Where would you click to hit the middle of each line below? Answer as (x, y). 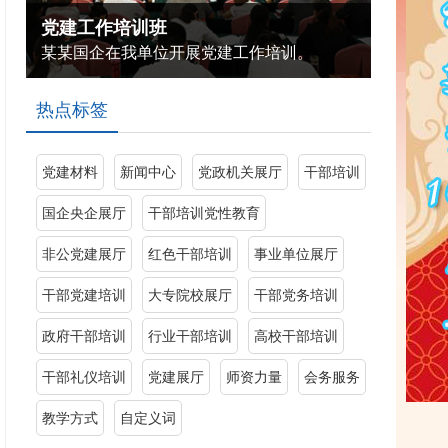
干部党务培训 (296, 295)
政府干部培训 (84, 336)
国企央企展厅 (84, 213)
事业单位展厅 (296, 254)
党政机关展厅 (240, 172)
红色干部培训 (190, 254)
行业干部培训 (190, 336)
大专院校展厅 (190, 295)
